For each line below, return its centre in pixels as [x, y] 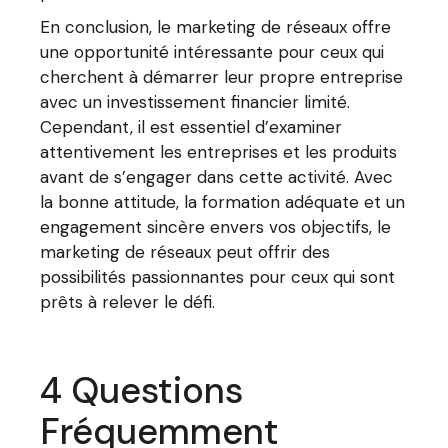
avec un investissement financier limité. [195, 102]
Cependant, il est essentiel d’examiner [191, 127]
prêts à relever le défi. [128, 302]
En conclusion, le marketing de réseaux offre [216, 27]
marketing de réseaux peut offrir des [185, 252]
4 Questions [142, 390]
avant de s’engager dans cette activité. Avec [217, 177]
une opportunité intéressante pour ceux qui [212, 52]
